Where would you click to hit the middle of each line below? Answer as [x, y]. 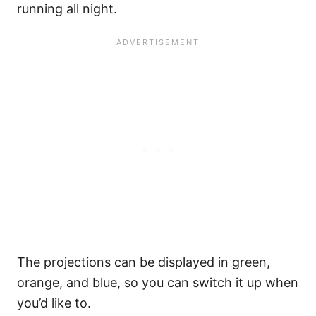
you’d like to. [54, 303]
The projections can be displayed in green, [144, 262]
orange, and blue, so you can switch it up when [158, 282]
